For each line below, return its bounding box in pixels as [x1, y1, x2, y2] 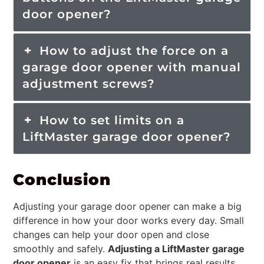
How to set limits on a [39, 113, 184, 127]
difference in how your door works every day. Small [13, 214, 245, 227]
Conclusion [13, 170, 111, 189]
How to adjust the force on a [39, 43, 229, 58]
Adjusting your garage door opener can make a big [13, 200, 242, 213]
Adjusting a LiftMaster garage [108, 243, 245, 255]
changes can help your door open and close [13, 229, 210, 241]
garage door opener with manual [22, 60, 242, 74]
